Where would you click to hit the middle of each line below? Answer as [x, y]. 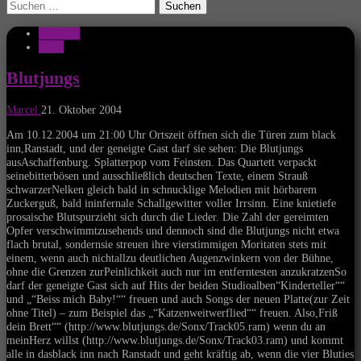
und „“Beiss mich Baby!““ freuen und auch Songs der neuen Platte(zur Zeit [178, 299]
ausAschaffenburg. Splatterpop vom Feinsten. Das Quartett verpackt [162, 162]
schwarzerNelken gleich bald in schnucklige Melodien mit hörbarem [162, 190]
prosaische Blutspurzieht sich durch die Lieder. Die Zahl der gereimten [168, 217]
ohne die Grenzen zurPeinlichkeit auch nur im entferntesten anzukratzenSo [176, 272]
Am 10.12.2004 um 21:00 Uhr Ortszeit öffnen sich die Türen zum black [171, 135]
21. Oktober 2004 [81, 109]
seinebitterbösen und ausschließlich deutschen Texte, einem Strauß [157, 176]
